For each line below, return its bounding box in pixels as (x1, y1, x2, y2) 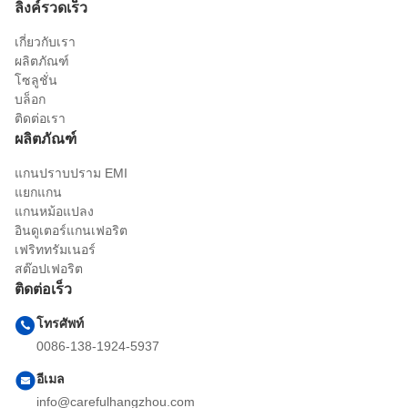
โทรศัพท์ (36, 316, 84, 331)
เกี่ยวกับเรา (15, 35, 76, 50)
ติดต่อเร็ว (15, 281, 72, 298)
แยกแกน (15, 185, 62, 200)
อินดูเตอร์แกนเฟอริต (15, 223, 127, 239)
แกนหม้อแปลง (15, 204, 94, 219)
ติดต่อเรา (15, 111, 66, 127)
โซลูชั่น (15, 73, 57, 88)
